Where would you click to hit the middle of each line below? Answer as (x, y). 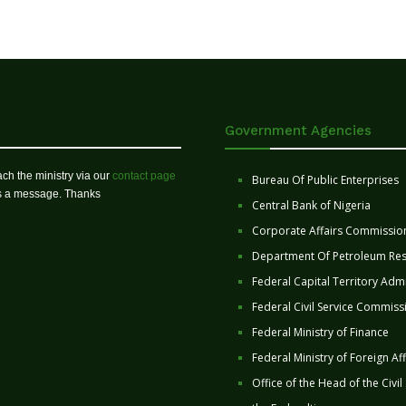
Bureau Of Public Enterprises (325, 180)
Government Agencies (298, 130)
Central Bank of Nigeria (311, 205)
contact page (144, 176)
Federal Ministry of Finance (320, 332)
